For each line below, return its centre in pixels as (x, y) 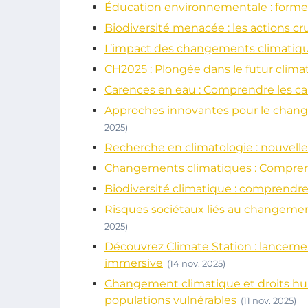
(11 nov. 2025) (268, 300)
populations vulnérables (170, 300)
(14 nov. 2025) (196, 263)
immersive (134, 263)
